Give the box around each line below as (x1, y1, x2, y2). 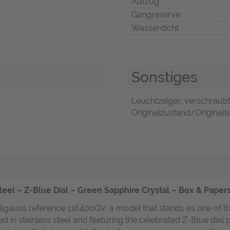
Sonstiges (131, 68, 198, 86)
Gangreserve (131, 10, 180, 20)
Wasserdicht (131, 23, 179, 33)
